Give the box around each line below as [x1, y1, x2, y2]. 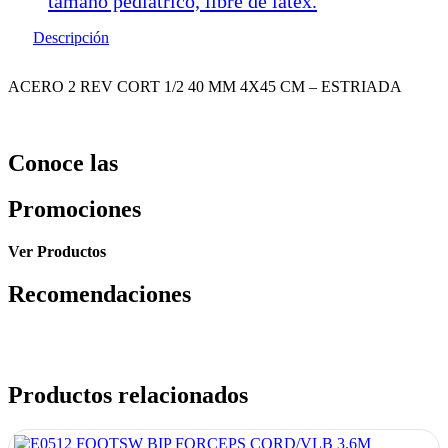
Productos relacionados [8, 382, 248, 409]
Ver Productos [8, 243, 106, 261]
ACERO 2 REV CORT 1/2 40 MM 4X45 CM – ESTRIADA [8, 77, 402, 95]
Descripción [33, 28, 109, 46]
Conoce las [8, 149, 118, 176]
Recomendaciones [8, 281, 191, 308]
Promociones [8, 196, 141, 223]
